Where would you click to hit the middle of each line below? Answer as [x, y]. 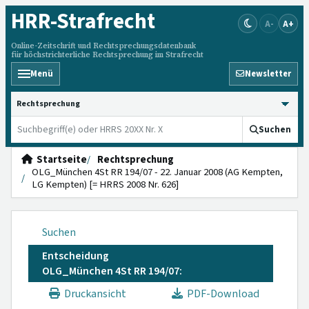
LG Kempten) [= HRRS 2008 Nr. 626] [105, 185]
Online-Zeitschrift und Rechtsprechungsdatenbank [103, 46]
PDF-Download [221, 294]
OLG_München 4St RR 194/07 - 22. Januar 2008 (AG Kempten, [157, 172]
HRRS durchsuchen [57, 98]
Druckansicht [93, 294]
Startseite [60, 160]
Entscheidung [76, 256]
